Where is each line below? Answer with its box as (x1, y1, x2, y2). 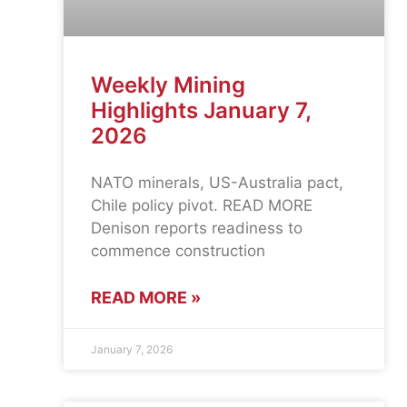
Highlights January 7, (91, 97, 311, 124)
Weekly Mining (91, 72, 245, 99)
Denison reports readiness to (91, 219, 303, 238)
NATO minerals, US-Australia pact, (91, 174, 343, 193)
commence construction (91, 242, 265, 261)
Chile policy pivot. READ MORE (91, 196, 313, 215)
